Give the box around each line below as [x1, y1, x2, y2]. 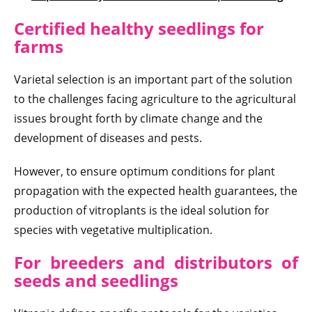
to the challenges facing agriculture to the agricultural [14, 91, 296, 107]
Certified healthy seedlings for [14, 17, 264, 40]
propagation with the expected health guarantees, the [14, 183, 297, 199]
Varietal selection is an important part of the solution [14, 72, 292, 88]
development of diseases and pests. [14, 130, 202, 146]
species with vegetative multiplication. [14, 222, 212, 238]
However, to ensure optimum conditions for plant [14, 164, 275, 180]
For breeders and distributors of [14, 251, 298, 274]
